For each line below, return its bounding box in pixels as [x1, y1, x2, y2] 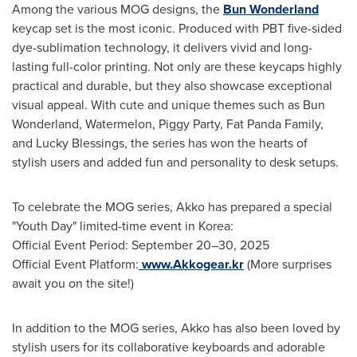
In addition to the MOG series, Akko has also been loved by [12, 318, 340, 337]
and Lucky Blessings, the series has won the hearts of [12, 133, 308, 152]
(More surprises [244, 254, 331, 273]
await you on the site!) [12, 273, 134, 292]
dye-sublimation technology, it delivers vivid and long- [12, 37, 312, 57]
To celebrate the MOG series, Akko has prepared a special [12, 197, 332, 216]
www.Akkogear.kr [139, 254, 244, 273]
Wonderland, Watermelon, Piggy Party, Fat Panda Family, [12, 114, 324, 133]
